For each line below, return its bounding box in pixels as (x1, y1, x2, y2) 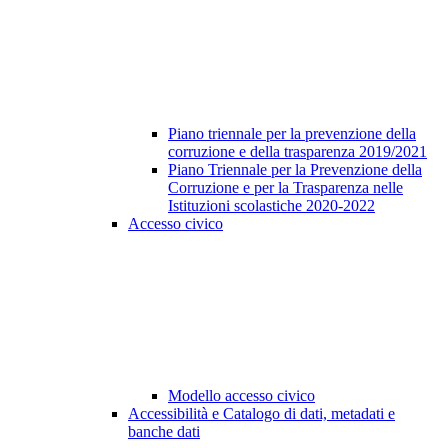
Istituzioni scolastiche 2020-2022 (168, 197, 375, 215)
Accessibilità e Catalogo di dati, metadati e (128, 405, 395, 423)
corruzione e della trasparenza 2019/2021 (168, 143, 427, 161)
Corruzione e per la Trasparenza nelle (168, 179, 403, 197)
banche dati (128, 423, 200, 441)
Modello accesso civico (168, 387, 315, 405)
